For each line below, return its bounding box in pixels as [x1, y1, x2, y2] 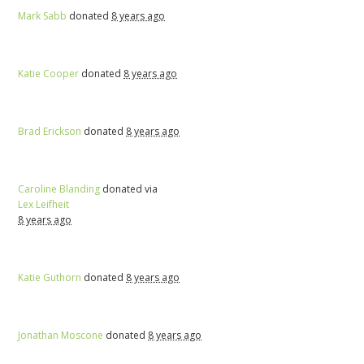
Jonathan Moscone [18, 327, 104, 342]
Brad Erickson [18, 123, 82, 138]
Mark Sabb [18, 8, 67, 23]
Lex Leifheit [18, 197, 70, 211]
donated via [100, 181, 158, 196]
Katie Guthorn [18, 270, 82, 284]
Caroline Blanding [18, 181, 101, 196]
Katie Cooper [18, 66, 80, 80]
